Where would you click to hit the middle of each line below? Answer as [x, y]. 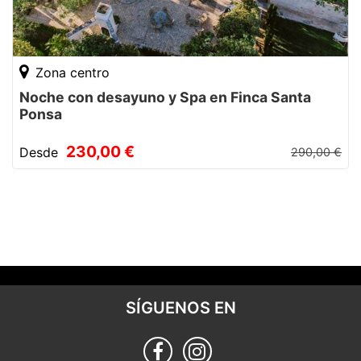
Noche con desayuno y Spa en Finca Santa [165, 98]
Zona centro [71, 73]
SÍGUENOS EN [180, 308]
